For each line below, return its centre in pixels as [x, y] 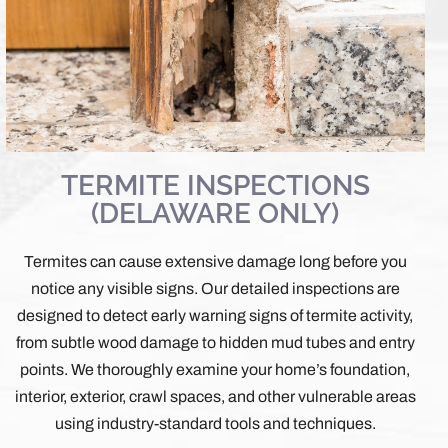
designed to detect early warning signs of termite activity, [215, 315]
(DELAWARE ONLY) [215, 213]
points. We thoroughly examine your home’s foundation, [215, 369]
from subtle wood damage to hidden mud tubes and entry [215, 342]
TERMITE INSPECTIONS [215, 185]
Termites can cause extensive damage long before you [215, 261]
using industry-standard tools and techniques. [215, 423]
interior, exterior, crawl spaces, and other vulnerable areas [215, 396]
